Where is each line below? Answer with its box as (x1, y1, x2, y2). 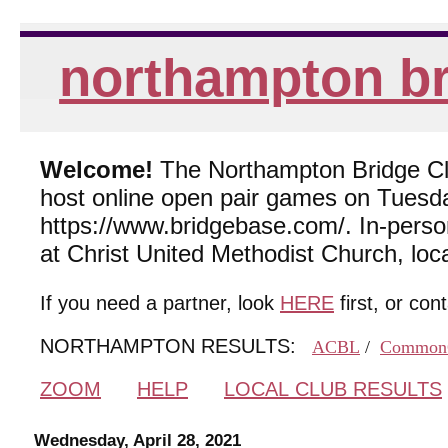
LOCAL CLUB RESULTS (224, 377, 442, 400)
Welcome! (40, 155, 153, 183)
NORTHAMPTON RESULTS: (40, 334, 308, 357)
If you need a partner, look (40, 291, 280, 314)
